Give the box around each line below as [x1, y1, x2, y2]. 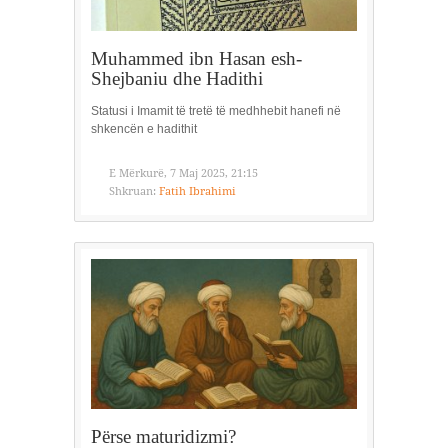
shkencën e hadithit [91, 122, 197, 137]
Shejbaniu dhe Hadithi [91, 68, 263, 90]
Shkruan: [109, 185, 156, 199]
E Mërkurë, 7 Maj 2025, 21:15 [109, 167, 258, 181]
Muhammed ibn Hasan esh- [91, 48, 302, 70]
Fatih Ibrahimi [159, 185, 236, 199]
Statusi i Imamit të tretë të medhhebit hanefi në [91, 104, 341, 119]
